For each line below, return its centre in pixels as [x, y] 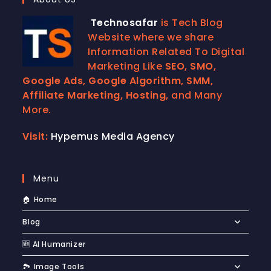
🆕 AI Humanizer [54, 244]
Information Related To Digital [166, 51]
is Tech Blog [192, 22]
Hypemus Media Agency [113, 136]
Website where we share [151, 37]
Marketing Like [126, 66]
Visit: [35, 136]
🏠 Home [40, 199]
